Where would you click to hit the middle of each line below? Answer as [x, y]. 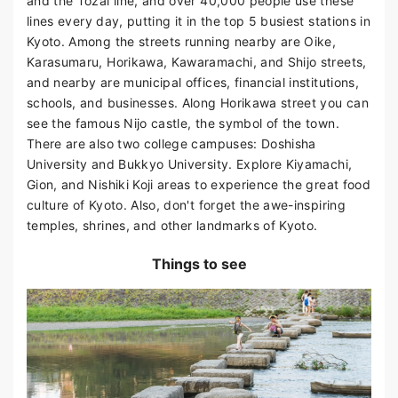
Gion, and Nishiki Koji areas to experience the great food [199, 185]
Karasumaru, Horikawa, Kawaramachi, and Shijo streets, [197, 62]
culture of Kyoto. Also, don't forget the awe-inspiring [186, 205]
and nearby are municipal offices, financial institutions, [193, 83]
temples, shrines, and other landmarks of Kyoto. [172, 226]
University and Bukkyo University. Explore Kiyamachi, [190, 164]
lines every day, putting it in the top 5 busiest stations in [199, 21]
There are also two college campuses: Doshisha [171, 144]
